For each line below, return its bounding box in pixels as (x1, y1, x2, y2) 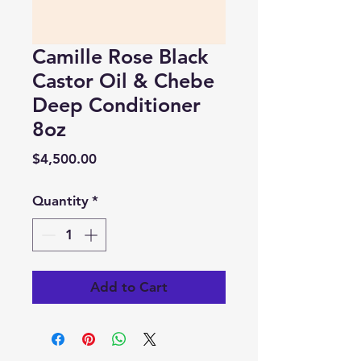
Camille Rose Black (32, 44, 208, 68)
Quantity (32, 192, 89, 209)
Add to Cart (90, 279, 168, 296)
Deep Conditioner (32, 92, 201, 117)
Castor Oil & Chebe (32, 68, 214, 93)
